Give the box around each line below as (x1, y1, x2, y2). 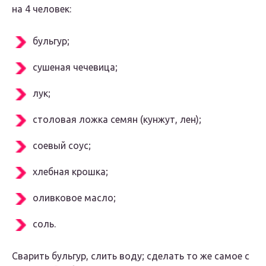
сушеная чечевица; (33, 62, 118, 73)
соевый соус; (33, 140, 91, 151)
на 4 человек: (12, 4, 71, 15)
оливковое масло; (33, 192, 116, 204)
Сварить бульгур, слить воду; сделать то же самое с (12, 251, 249, 262)
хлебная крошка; (33, 166, 108, 178)
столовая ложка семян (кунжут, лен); (33, 114, 201, 125)
